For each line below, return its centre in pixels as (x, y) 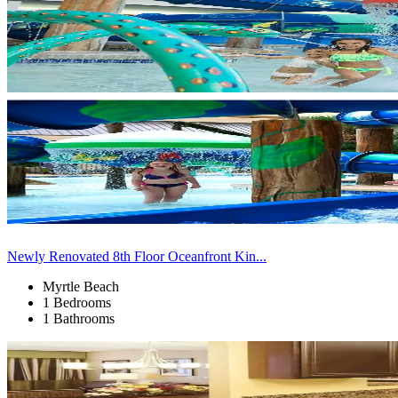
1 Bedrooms (77, 302)
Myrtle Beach (81, 286)
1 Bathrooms (79, 318)
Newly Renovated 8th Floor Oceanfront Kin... (137, 256)
